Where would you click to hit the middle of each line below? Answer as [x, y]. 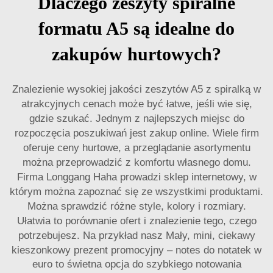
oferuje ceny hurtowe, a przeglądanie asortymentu [136, 148]
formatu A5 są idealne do [136, 28]
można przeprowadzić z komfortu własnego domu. [136, 162]
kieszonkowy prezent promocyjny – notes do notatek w [136, 250]
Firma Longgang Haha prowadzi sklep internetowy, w [136, 177]
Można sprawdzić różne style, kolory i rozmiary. [136, 206]
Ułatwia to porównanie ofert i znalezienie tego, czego [136, 221]
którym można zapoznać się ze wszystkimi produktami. [136, 192]
